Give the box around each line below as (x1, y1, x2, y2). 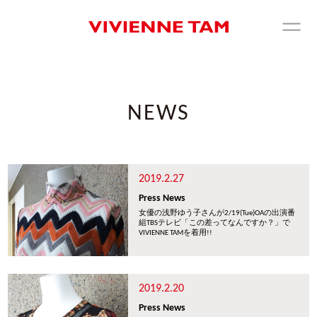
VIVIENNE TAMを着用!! (139, 229, 213, 237)
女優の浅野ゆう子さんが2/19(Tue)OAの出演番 (139, 209, 296, 217)
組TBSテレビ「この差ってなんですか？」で (139, 219, 291, 227)
